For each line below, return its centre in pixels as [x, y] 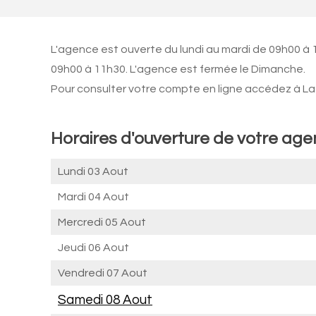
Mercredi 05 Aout [102, 222]
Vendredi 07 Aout [103, 273]
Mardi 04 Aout [93, 197]
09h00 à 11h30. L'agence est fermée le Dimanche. [178, 69]
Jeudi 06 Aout [93, 248]
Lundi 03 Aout [93, 171]
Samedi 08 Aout [105, 300]
